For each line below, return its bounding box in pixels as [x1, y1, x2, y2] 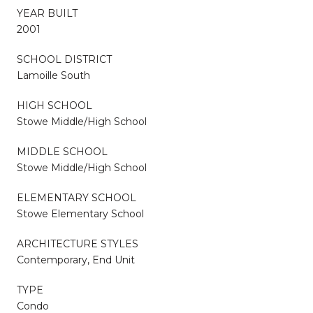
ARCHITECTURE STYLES [17, 237, 138, 250]
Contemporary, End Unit [17, 253, 135, 266]
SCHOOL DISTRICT [17, 52, 112, 66]
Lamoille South [17, 68, 90, 82]
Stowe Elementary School [17, 207, 144, 220]
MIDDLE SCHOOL [17, 145, 108, 158]
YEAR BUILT [17, 6, 78, 20]
